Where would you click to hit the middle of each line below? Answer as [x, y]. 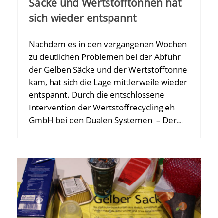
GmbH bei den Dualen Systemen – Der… [106, 120]
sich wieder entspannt [83, 18]
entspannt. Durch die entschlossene [97, 95]
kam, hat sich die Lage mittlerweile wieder [108, 82]
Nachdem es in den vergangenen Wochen [108, 44]
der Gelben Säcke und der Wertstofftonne [108, 70]
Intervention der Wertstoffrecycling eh [102, 108]
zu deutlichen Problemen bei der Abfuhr [105, 57]
